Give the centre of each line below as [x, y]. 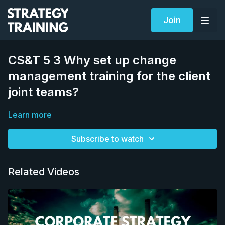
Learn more [30, 115]
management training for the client [109, 76]
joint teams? [43, 92]
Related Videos [44, 172]
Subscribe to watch [107, 139]
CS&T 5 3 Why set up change [92, 60]
